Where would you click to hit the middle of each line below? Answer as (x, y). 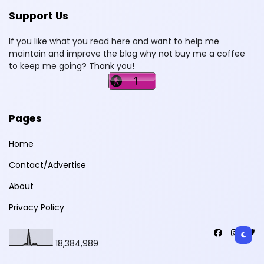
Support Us (39, 16)
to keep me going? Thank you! (72, 66)
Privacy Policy (37, 207)
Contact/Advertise (47, 165)
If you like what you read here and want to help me (114, 41)
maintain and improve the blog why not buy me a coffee (127, 53)
